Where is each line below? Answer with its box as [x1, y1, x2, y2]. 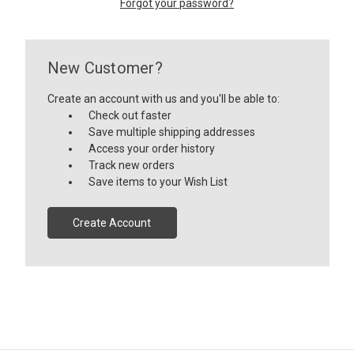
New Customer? [47, 58, 163, 77]
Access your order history [88, 141, 216, 155]
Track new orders [88, 158, 175, 171]
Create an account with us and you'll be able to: [47, 92, 280, 105]
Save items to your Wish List [88, 175, 228, 188]
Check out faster [88, 108, 172, 122]
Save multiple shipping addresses [88, 125, 256, 138]
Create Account [73, 216, 152, 229]
